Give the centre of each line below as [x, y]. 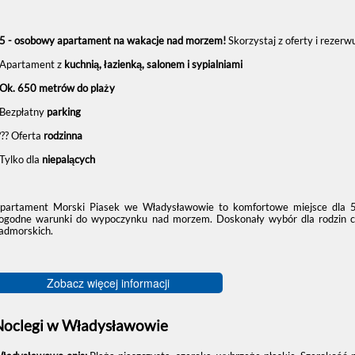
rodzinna [63, 135]
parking [64, 111]
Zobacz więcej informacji [108, 282]
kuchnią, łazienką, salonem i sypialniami [154, 64]
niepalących [68, 159]
